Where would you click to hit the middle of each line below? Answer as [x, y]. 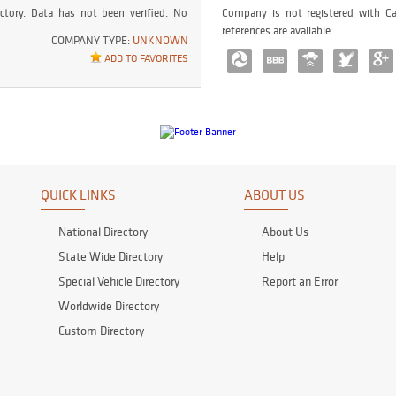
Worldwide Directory [109, 306]
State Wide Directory [110, 257]
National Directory [103, 232]
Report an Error [300, 282]
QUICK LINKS [78, 195]
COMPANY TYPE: [92, 41]
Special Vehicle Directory [119, 282]
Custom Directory [101, 331]
